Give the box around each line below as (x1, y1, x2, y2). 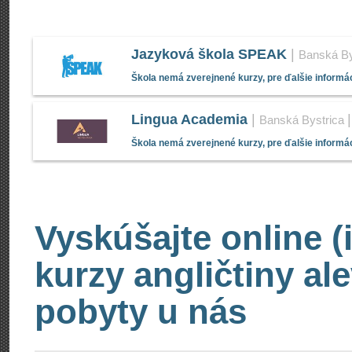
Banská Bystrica (259, 113, 344, 126)
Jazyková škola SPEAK (131, 46, 287, 62)
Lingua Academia (131, 112, 247, 127)
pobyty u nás (35, 293, 247, 331)
